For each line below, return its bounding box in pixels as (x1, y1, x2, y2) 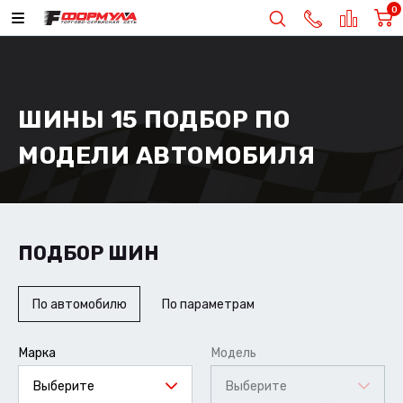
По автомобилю (32, 296, 127, 312)
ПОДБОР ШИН (18, 240, 159, 265)
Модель (211, 345, 256, 361)
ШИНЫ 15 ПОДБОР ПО (18, 104, 291, 134)
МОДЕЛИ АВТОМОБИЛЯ (18, 140, 316, 170)
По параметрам (162, 296, 255, 312)
